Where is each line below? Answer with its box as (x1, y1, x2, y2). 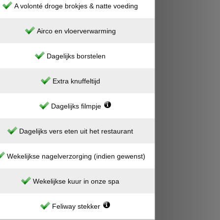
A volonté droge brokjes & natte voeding (14, 2, 138, 10)
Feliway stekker (52, 202, 101, 210)
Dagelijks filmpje (51, 102, 102, 110)
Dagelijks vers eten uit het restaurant (19, 127, 134, 135)
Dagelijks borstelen (47, 52, 106, 60)
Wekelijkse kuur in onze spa (33, 177, 120, 185)
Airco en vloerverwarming (36, 27, 116, 35)
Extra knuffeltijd (52, 77, 100, 85)
